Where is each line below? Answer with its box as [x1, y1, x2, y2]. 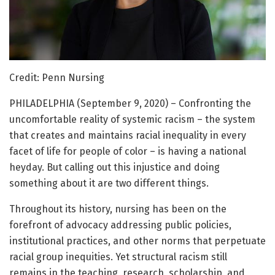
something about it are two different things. [9, 177, 209, 190]
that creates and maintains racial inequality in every [9, 130, 246, 142]
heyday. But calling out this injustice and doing [9, 161, 220, 174]
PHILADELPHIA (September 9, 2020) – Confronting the [9, 98, 251, 110]
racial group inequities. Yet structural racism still [9, 251, 227, 263]
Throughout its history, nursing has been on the [9, 203, 227, 215]
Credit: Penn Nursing [9, 72, 104, 84]
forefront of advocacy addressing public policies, [9, 219, 231, 231]
